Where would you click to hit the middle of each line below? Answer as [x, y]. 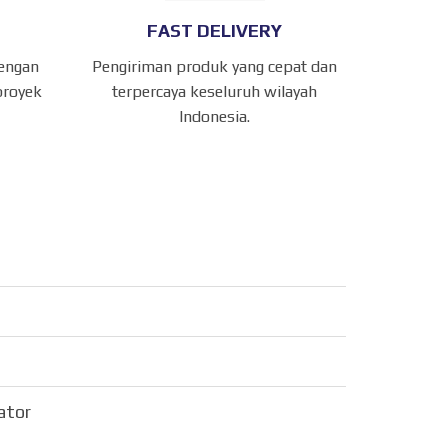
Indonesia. [215, 117]
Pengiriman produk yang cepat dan [215, 67]
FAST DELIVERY [215, 31]
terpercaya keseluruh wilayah [215, 92]
